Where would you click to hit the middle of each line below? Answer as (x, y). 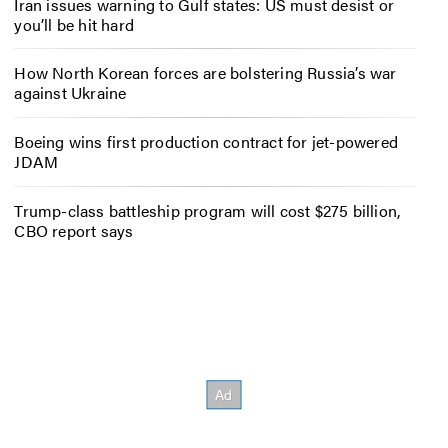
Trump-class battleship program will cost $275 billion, (207, 210)
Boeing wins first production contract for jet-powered (206, 142)
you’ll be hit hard (74, 24)
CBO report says (74, 230)
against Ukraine (70, 93)
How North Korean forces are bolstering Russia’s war (205, 73)
